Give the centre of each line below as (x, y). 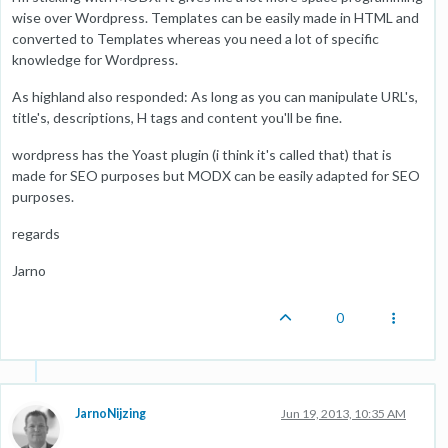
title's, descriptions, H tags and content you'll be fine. (177, 117)
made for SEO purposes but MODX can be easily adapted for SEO (216, 175)
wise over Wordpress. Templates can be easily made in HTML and (215, 17)
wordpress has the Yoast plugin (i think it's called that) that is (202, 154)
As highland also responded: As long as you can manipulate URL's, (215, 96)
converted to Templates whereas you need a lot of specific (195, 38)
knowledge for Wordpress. (95, 59)
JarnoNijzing (110, 413)
